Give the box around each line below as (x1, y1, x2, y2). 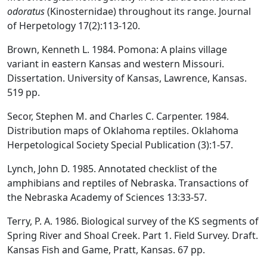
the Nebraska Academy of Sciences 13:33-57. (7, 190, 207, 204)
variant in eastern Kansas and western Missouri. (7, 57, 224, 70)
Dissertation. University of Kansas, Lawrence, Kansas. (7, 71, 247, 85)
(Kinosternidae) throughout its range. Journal (45, 4, 251, 18)
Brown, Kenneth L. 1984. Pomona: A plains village (7, 42, 227, 56)
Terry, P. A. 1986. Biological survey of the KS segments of (7, 214, 259, 228)
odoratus (7, 4, 45, 18)
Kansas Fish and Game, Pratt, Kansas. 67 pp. (7, 243, 205, 256)
